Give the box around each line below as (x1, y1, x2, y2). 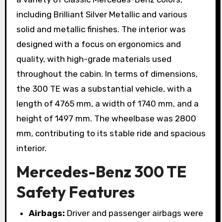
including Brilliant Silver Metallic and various (16, 9, 187, 19)
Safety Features (16, 182, 135, 202)
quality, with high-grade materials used (16, 54, 171, 64)
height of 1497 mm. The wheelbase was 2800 (16, 113, 196, 123)
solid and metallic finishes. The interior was (16, 24, 186, 34)
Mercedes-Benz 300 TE (16, 162, 186, 182)
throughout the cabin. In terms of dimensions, (16, 68, 198, 79)
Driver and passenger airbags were (65, 208, 204, 218)
